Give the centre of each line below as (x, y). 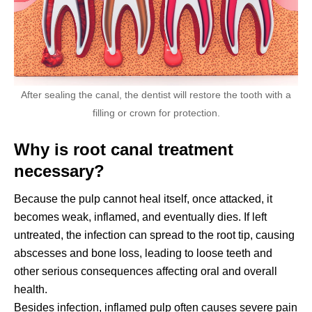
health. (31, 289)
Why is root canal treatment (124, 149)
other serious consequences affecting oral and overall (146, 271)
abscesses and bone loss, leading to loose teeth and (143, 253)
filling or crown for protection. (156, 112)
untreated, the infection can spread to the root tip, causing (154, 235)
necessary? (59, 171)
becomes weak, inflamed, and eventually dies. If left (140, 217)
